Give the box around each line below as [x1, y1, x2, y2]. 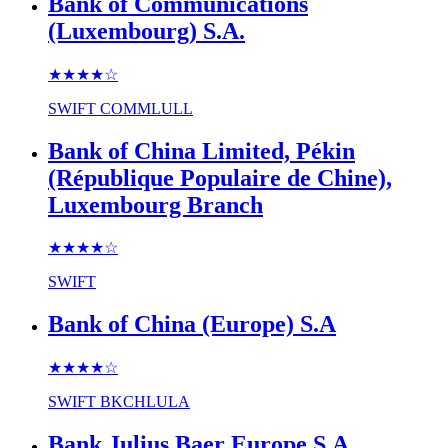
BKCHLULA [100, 393, 190, 411]
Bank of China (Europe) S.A [48, 311, 336, 338]
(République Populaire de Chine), [48, 164, 392, 191]
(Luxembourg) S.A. [48, 17, 245, 44]
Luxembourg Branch [48, 191, 263, 218]
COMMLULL [100, 99, 193, 117]
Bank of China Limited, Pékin [48, 137, 355, 164]
